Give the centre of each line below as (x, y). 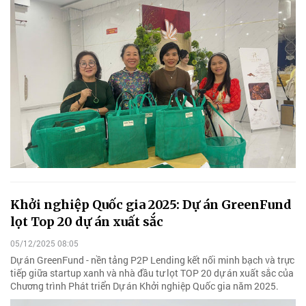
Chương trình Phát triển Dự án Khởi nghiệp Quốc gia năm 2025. (144, 286)
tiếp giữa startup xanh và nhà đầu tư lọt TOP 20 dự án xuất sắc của (152, 273)
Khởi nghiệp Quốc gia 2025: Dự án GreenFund (151, 205)
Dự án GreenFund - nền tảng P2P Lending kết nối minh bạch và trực (152, 260)
